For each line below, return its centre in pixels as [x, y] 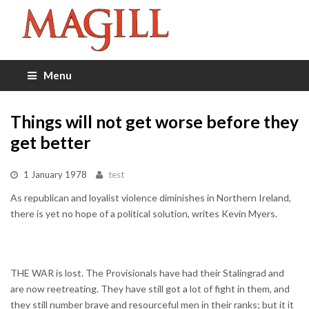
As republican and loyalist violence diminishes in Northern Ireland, [151, 197]
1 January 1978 [55, 174]
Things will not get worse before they [154, 121]
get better [51, 142]
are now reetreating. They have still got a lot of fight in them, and [150, 288]
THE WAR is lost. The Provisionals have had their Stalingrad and [147, 272]
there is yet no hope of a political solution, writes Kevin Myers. [144, 213]
